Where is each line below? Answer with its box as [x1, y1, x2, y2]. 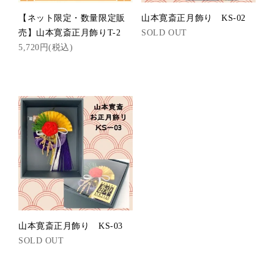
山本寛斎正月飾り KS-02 [141, 13, 246, 23]
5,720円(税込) [18, 42, 73, 52]
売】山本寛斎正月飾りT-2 [18, 28, 121, 37]
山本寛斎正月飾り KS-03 [18, 221, 123, 231]
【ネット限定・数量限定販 [18, 13, 125, 23]
